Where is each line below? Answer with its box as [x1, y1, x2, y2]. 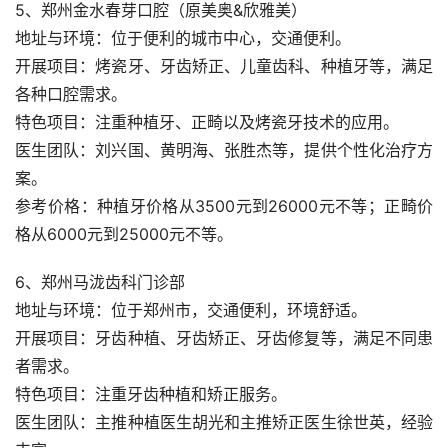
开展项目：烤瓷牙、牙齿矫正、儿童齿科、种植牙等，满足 [15, 55, 433, 76]
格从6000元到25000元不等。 [15, 223, 233, 244]
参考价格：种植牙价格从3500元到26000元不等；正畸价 [15, 195, 433, 216]
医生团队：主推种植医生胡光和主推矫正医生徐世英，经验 [15, 411, 433, 432]
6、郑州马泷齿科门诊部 [15, 271, 185, 292]
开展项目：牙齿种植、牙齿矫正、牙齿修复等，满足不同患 [15, 327, 433, 348]
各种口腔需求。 [15, 83, 127, 104]
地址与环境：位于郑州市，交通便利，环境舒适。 [15, 299, 367, 320]
